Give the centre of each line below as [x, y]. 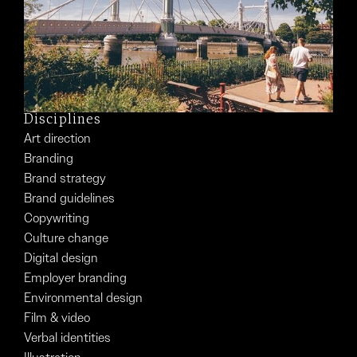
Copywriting [57, 218]
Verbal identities [67, 338]
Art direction [57, 139]
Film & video [57, 318]
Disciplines [63, 120]
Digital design [61, 258]
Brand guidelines [69, 198]
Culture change [66, 238]
